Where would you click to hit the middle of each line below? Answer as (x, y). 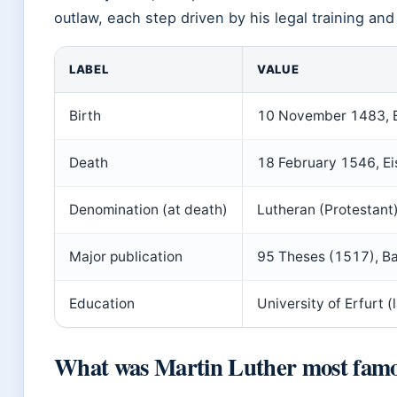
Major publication (126, 257)
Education (102, 304)
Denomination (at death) (148, 210)
